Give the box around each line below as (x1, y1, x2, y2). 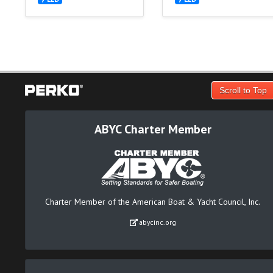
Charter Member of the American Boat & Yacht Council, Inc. (45, 196, 261, 208)
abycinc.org (137, 218, 176, 227)
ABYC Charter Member (94, 121, 211, 138)
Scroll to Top (219, 85, 267, 96)
